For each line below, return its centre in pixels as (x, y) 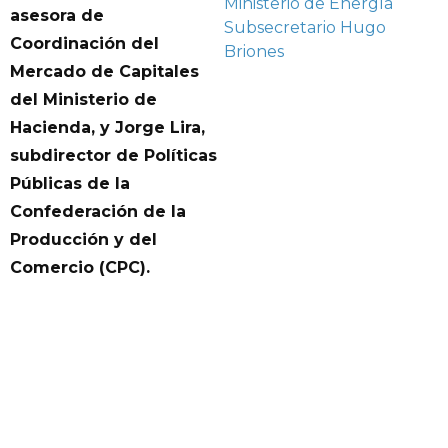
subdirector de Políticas (113, 155)
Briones (254, 51)
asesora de (57, 15)
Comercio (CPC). (80, 267)
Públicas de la (70, 183)
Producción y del (83, 239)
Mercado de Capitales (104, 71)
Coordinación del (84, 43)
